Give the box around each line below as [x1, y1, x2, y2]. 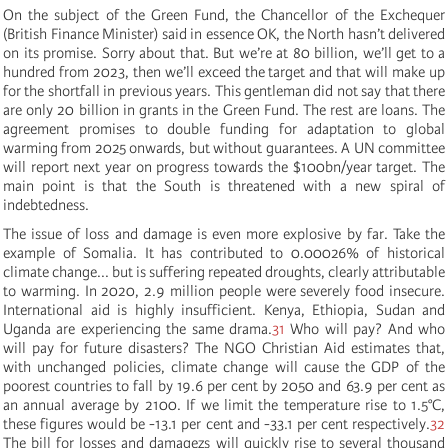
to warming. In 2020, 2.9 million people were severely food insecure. [3, 281, 445, 300]
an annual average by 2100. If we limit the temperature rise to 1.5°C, [3, 395, 445, 414]
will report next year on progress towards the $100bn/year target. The [3, 157, 445, 176]
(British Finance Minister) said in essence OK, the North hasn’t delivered [3, 24, 445, 43]
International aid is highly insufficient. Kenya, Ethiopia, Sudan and [3, 300, 445, 319]
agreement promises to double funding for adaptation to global [3, 119, 445, 138]
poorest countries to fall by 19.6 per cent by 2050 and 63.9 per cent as [3, 376, 445, 395]
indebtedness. [3, 195, 89, 214]
